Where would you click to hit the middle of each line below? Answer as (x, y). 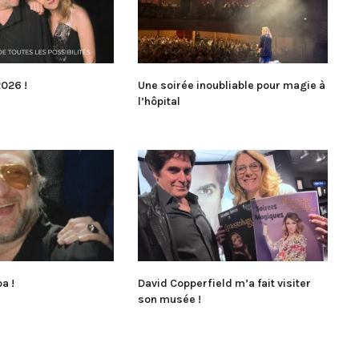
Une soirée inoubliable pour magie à (232, 85)
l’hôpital (159, 101)
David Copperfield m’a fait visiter (225, 283)
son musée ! (170, 299)
